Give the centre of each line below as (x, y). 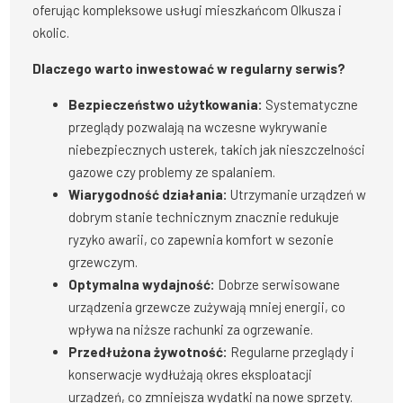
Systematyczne (311, 105)
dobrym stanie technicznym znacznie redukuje (204, 217)
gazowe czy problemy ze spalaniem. (172, 172)
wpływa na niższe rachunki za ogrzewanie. (191, 330)
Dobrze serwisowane (278, 285)
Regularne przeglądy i (291, 352)
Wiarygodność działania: (148, 195)
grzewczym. (103, 262)
